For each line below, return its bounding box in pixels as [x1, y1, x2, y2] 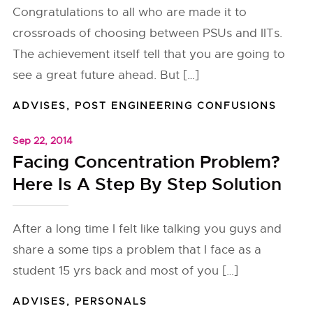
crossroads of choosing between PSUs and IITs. [13, 26, 283, 41]
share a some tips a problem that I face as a [13, 242, 262, 257]
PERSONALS [75, 295, 148, 307]
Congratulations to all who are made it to [13, 5, 247, 20]
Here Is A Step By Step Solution [13, 173, 282, 196]
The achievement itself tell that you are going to [13, 47, 286, 61]
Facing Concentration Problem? [13, 151, 281, 173]
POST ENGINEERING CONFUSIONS [75, 99, 277, 112]
